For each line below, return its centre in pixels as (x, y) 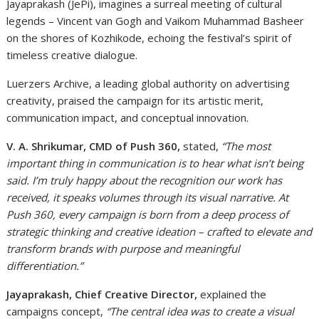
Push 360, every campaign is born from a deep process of (148, 214)
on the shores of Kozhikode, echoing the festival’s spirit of (149, 37)
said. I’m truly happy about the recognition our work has (145, 180)
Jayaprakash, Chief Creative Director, (102, 294)
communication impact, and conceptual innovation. (128, 117)
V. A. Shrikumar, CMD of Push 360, (94, 146)
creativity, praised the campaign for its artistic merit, (135, 100)
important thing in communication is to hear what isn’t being (155, 163)
